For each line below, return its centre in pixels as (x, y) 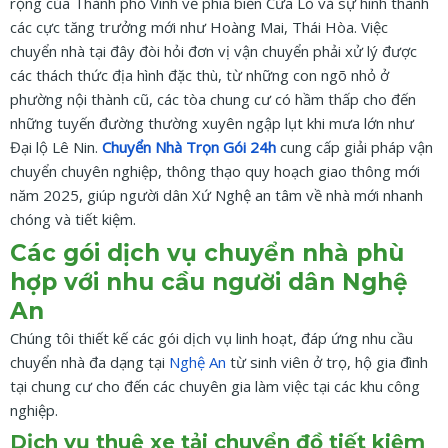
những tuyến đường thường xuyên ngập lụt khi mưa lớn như (212, 123)
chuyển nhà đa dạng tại (89, 361)
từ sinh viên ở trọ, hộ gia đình (327, 361)
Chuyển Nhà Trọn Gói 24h (189, 147)
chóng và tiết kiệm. (73, 219)
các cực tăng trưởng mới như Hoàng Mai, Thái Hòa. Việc (199, 27)
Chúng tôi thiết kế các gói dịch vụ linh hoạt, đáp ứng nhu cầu (211, 337)
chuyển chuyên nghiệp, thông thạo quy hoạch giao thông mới (215, 171)
